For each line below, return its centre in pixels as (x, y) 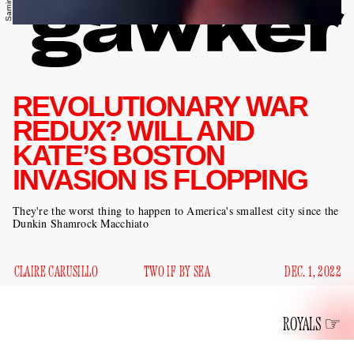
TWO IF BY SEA (177, 272)
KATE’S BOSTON (119, 155)
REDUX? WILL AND (133, 131)
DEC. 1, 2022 (313, 272)
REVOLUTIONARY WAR (160, 106)
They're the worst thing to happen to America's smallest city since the (176, 211)
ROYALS (302, 325)
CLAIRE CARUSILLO (56, 272)
